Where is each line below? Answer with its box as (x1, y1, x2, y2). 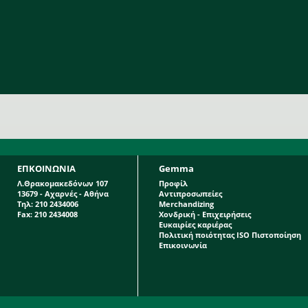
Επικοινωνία (159, 240, 207, 250)
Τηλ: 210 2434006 (17, 199, 78, 209)
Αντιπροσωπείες (159, 188, 222, 199)
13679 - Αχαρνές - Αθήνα (17, 188, 109, 199)
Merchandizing (159, 199, 214, 209)
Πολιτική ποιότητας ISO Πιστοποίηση (159, 230, 301, 240)
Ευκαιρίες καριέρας (159, 219, 232, 230)
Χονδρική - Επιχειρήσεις (159, 209, 251, 219)
